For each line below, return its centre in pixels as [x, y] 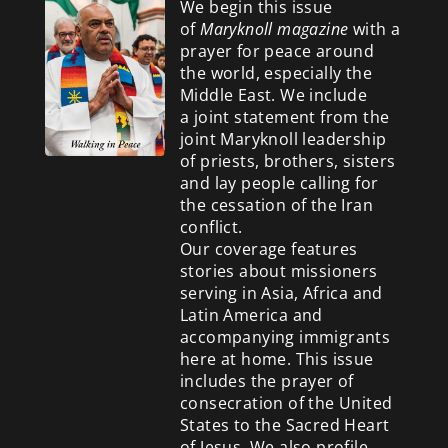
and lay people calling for [279, 182]
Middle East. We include [273, 94]
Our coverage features [268, 248]
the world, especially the [275, 72]
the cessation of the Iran [276, 204]
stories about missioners [278, 270]
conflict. [211, 226]
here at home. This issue [276, 358]
